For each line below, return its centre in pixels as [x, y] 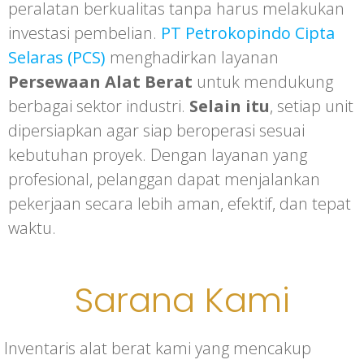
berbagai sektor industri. [99, 106]
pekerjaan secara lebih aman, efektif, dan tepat [180, 204]
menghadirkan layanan [192, 57]
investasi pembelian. [84, 33]
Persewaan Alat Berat [100, 82]
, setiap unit [312, 106]
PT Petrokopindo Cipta [248, 33]
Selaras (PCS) [57, 57]
